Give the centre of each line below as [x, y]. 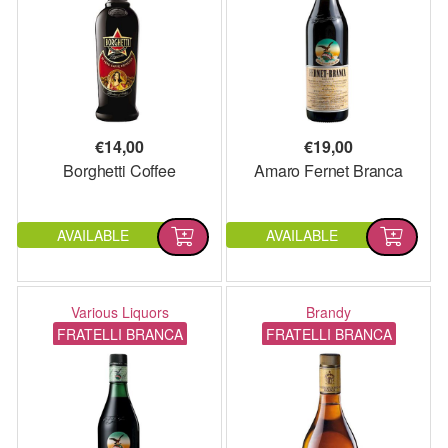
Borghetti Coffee [119, 170]
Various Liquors [119, 312]
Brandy [328, 312]
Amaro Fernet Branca [328, 170]
